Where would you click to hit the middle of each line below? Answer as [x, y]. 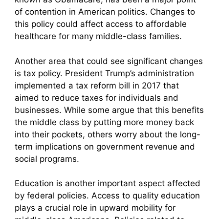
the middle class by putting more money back [104, 122]
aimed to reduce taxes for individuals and [97, 98]
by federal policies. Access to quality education [107, 196]
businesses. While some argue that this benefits [109, 110]
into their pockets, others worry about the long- [108, 134]
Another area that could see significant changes [109, 61]
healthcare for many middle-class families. [98, 36]
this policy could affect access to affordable [101, 24]
